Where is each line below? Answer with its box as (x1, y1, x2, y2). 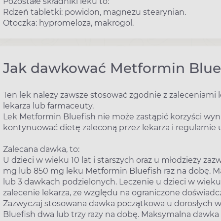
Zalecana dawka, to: (3, 145, 79, 154)
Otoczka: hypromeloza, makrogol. (3, 18, 134, 28)
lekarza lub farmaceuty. (3, 101, 94, 111)
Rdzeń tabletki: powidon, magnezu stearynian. (3, 7, 186, 17)
